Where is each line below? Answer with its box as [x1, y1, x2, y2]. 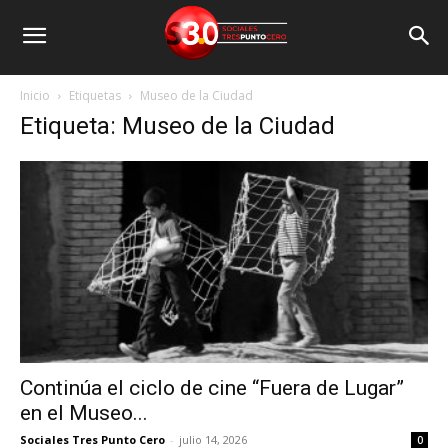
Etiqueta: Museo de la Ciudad [20, 112, 335, 141]
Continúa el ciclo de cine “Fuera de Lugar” [20, 375, 404, 400]
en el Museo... [20, 400, 148, 425]
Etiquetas [69, 87, 121, 105]
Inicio [20, 87, 50, 105]
